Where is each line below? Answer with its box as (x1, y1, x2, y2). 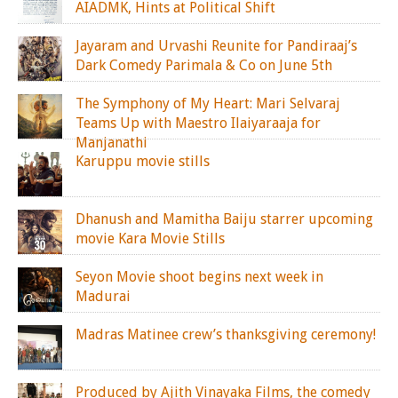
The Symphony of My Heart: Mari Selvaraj (76, 95, 340, 112)
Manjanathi (76, 134, 147, 151)
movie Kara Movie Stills (76, 230, 225, 247)
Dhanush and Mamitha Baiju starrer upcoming (76, 211, 373, 227)
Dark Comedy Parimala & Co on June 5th (76, 57, 332, 74)
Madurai (76, 288, 131, 305)
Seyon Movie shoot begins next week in (76, 268, 323, 285)
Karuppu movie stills (76, 153, 210, 170)
